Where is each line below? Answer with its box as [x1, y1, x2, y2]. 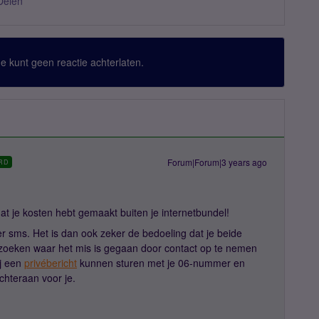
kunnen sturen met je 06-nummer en [77, 256, 245, 270]
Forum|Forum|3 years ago [167, 156, 267, 168]
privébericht [24, 256, 77, 270]
